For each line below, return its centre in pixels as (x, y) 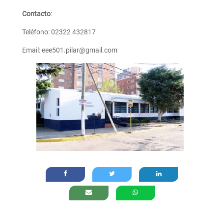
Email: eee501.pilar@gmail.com (69, 50)
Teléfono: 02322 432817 (59, 32)
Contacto (36, 14)
